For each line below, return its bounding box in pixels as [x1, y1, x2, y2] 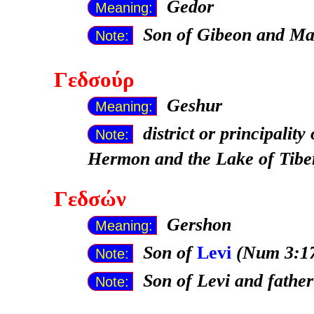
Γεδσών [53, 187, 126, 212]
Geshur [166, 95, 222, 116]
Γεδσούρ [53, 67, 135, 92]
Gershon [166, 214, 231, 235]
